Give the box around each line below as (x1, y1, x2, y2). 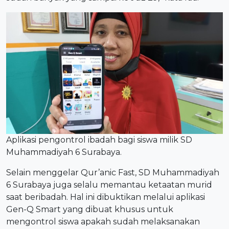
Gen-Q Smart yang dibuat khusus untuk (6, 204, 173, 215)
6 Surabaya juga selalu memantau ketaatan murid (6, 180, 212, 190)
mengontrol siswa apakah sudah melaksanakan (6, 217, 200, 227)
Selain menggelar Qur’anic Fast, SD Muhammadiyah (6, 168, 219, 178)
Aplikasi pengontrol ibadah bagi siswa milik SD (6, 135, 192, 145)
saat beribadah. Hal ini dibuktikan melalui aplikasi (6, 192, 205, 202)
